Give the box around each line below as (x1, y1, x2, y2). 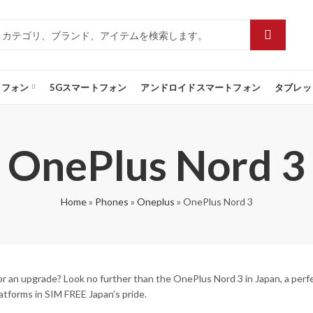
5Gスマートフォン (49, 82, 127, 93)
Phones (94, 196, 129, 208)
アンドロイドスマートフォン (140, 82, 261, 93)
